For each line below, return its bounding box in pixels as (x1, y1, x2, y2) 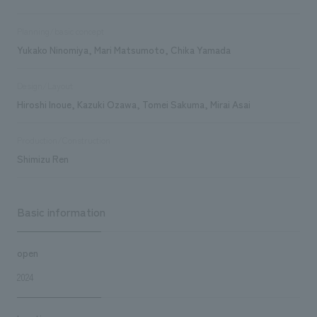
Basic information (16, 202, 105, 220)
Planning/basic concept (16, 24, 104, 38)
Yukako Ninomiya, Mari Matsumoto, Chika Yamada (16, 42, 231, 57)
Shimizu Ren (16, 151, 69, 166)
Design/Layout (16, 79, 73, 92)
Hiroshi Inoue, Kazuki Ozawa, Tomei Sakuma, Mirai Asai (16, 96, 250, 111)
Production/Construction (16, 133, 110, 146)
